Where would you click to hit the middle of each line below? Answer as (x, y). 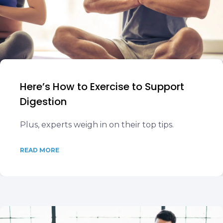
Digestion (43, 102)
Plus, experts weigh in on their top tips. (97, 125)
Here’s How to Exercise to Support (102, 87)
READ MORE (40, 150)
